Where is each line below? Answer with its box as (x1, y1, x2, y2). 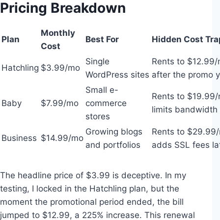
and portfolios (85, 140, 140, 150)
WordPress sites (85, 70, 149, 80)
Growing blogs (85, 127, 142, 137)
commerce (85, 98, 127, 108)
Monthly (41, 28, 75, 38)
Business (1, 133, 37, 143)
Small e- (85, 85, 118, 95)
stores (85, 111, 110, 121)
